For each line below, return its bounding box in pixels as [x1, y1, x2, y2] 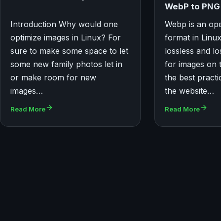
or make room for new [10, 73, 96, 83]
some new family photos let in [10, 59, 122, 70]
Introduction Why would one [10, 19, 118, 30]
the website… [165, 86, 215, 96]
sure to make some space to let [10, 46, 128, 56]
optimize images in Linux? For [10, 33, 121, 43]
